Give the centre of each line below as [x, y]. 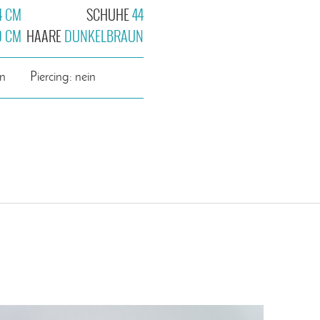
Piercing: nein [62, 77]
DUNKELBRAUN [104, 35]
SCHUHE [109, 14]
